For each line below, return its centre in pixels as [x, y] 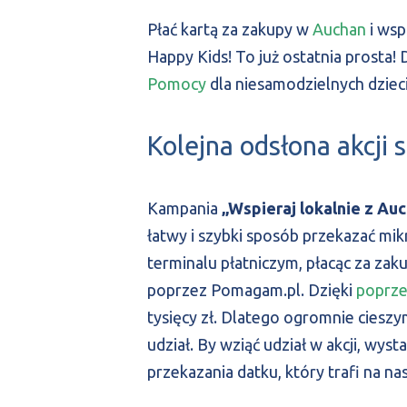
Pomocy [177, 83]
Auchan [339, 29]
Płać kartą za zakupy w [230, 29]
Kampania [184, 208]
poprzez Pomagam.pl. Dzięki [252, 289]
